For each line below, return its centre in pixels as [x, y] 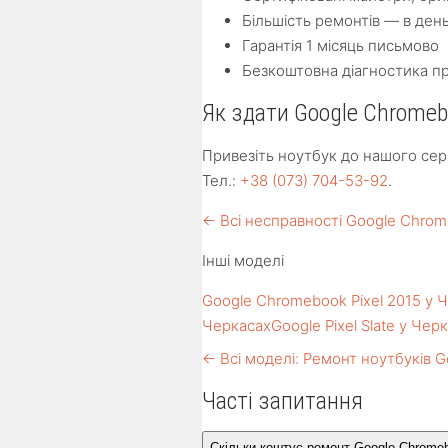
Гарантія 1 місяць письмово [340, 45]
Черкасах [236, 325]
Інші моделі [243, 260]
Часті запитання [282, 401]
